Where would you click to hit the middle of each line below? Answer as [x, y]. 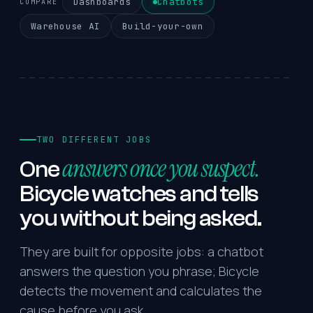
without [99, 218]
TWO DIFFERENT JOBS [94, 140]
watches [134, 194]
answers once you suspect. [161, 169]
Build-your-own [163, 26]
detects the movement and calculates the [141, 291]
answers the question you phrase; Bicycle [139, 271]
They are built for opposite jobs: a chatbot [141, 252]
